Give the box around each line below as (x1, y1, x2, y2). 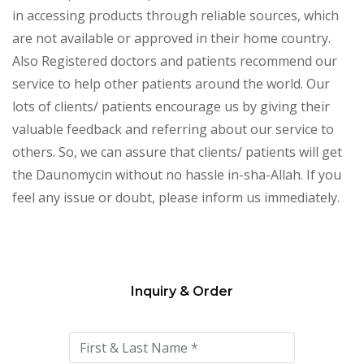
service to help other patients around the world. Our (12, 75, 330, 93)
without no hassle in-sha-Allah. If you (115, 166, 341, 184)
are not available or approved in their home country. (12, 29, 331, 48)
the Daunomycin (12, 166, 112, 184)
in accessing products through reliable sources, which (12, 6, 339, 25)
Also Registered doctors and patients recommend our (12, 52, 337, 71)
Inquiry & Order (131, 284, 233, 300)
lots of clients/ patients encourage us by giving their (12, 97, 330, 116)
